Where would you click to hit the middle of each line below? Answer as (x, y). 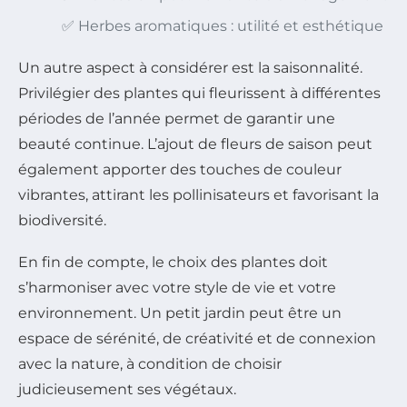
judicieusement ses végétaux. (127, 390)
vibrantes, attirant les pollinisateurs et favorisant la (199, 195)
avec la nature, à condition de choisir (150, 364)
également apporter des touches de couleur (180, 170)
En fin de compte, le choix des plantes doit (173, 263)
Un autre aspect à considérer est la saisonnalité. (190, 68)
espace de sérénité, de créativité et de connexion (197, 339)
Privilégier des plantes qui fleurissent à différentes (199, 94)
